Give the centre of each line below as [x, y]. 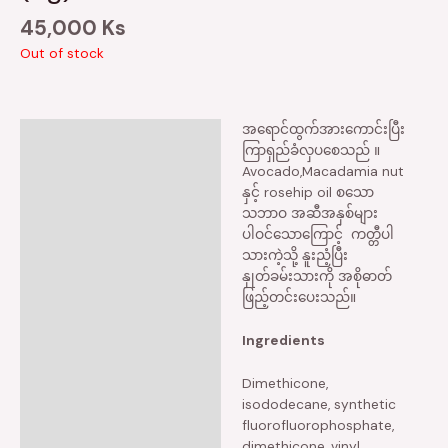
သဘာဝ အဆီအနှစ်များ [309, 213]
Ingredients [283, 340]
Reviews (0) [72, 171]
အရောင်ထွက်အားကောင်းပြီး [323, 129]
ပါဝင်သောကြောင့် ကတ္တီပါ [317, 234]
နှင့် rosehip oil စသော [307, 192]
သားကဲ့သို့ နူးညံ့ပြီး [294, 255]
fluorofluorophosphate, [317, 424]
